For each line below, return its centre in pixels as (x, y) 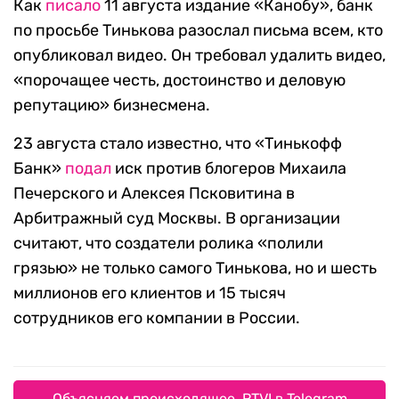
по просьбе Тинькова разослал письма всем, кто (198, 31)
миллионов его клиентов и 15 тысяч (150, 293)
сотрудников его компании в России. (157, 318)
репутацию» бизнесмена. (112, 106)
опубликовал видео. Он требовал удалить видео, (199, 56)
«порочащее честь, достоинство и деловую (179, 81)
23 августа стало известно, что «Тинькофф (178, 144)
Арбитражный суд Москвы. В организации (177, 219)
